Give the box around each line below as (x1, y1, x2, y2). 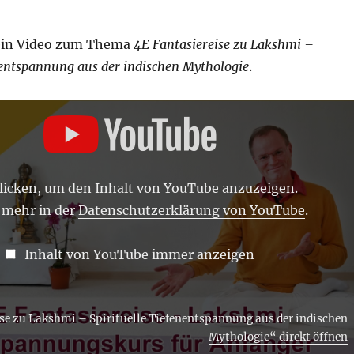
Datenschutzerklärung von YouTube (77, 201, 305, 218)
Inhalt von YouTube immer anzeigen (24, 246, 254, 262)
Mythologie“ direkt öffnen (208, 330, 348, 344)
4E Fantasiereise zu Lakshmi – (133, 36, 314, 52)
